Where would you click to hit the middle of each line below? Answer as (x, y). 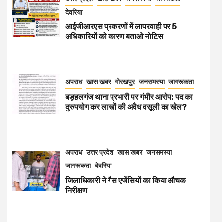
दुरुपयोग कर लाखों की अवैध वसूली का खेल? (126, 107)
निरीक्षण (76, 190)
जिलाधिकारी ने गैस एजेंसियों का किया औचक (126, 180)
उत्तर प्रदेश (100, 152)
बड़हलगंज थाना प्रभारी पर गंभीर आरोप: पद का (129, 97)
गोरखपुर (125, 82)
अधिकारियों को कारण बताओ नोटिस (114, 36)
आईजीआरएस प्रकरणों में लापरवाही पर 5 (121, 26)
